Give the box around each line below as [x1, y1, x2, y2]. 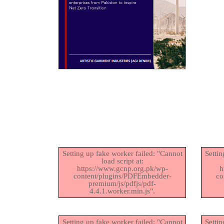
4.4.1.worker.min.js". [89, 187, 155, 195]
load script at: [101, 157, 143, 165]
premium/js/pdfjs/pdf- [88, 179, 156, 188]
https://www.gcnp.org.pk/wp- [76, 164, 168, 173]
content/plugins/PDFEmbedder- [73, 172, 171, 180]
